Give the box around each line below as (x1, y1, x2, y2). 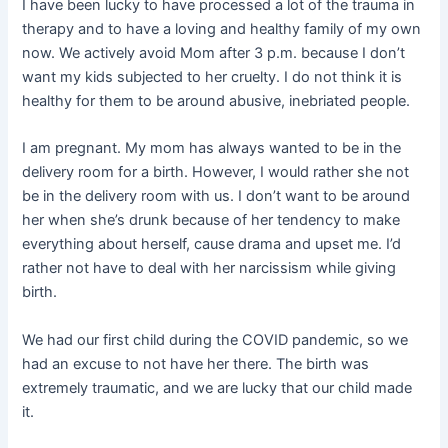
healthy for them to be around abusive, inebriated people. (22, 91, 411, 110)
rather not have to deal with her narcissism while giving (22, 259, 397, 278)
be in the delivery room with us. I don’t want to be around (22, 187, 411, 206)
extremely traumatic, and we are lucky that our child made (22, 378, 413, 397)
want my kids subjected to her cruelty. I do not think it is (22, 67, 403, 86)
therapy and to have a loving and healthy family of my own (22, 19, 422, 38)
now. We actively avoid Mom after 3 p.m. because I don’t (22, 43, 406, 62)
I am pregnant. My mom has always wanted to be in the (22, 139, 402, 158)
